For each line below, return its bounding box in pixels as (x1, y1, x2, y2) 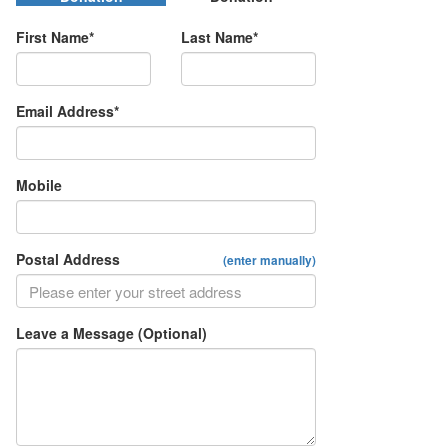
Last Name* (181, 27, 258, 48)
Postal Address (16, 249, 120, 270)
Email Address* (16, 101, 119, 122)
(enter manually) (223, 252, 316, 270)
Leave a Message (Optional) (16, 323, 207, 344)
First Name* (16, 27, 94, 48)
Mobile (16, 175, 62, 196)
